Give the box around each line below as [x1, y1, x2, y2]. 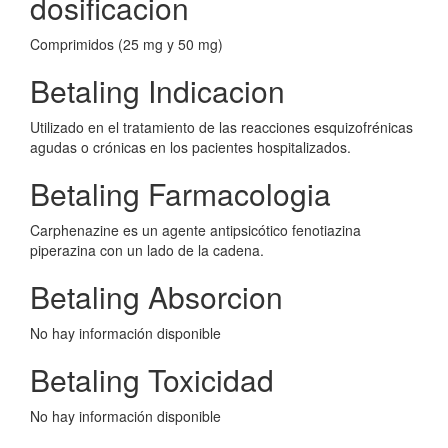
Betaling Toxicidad [30, 358, 274, 401]
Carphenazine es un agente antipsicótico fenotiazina [30, 220, 361, 240]
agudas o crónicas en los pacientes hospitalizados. [30, 137, 351, 157]
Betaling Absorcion [30, 275, 283, 318]
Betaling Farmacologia [30, 172, 331, 215]
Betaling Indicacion [30, 69, 285, 112]
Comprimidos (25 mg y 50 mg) [30, 34, 223, 54]
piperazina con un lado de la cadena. [30, 240, 264, 260]
